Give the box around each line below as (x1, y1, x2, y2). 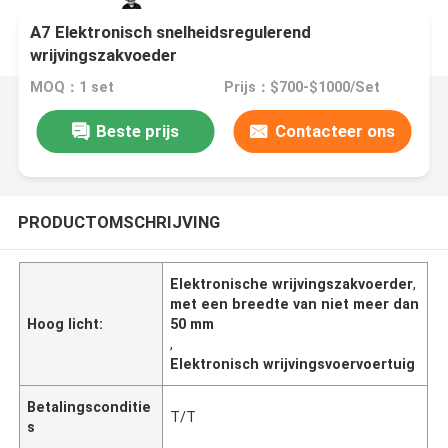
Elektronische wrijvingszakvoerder (170, 275, 414, 292)
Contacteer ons (274, 120, 395, 141)
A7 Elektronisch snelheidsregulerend (30, 22, 312, 43)
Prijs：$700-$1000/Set (223, 79, 380, 96)
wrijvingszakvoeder (30, 45, 178, 66)
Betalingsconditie (27, 398, 152, 415)
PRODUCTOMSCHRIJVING (17, 211, 220, 232)
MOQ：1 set (30, 79, 115, 96)
